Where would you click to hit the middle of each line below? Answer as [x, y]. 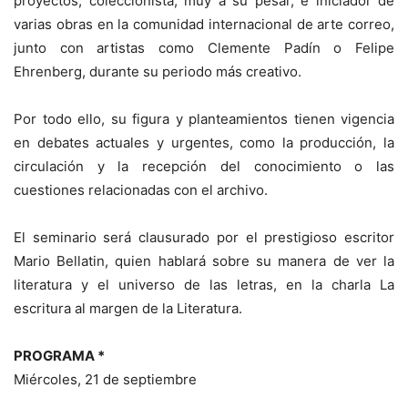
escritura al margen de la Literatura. [128, 308]
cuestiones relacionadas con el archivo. [141, 190]
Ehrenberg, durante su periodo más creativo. [158, 71]
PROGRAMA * [59, 356]
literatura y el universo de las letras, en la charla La [204, 285]
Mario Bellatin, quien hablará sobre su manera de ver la [204, 261]
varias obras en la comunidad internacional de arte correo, [204, 24]
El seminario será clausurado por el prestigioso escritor [204, 237]
